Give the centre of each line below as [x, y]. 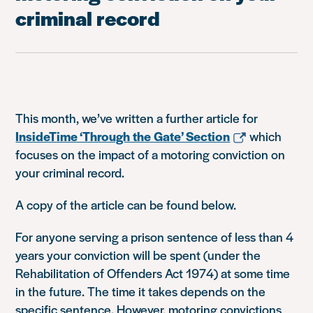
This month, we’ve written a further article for [137, 117]
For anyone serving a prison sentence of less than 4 [155, 236]
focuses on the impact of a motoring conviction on [151, 154]
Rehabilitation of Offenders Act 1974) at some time [153, 272]
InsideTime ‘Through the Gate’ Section [123, 136]
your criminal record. [70, 172]
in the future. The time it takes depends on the [141, 291]
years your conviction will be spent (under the [138, 254]
